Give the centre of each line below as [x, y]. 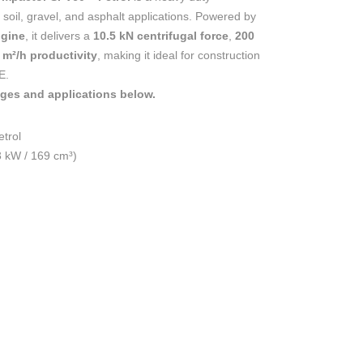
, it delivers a [59, 36]
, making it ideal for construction [179, 55]
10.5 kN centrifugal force [161, 36]
